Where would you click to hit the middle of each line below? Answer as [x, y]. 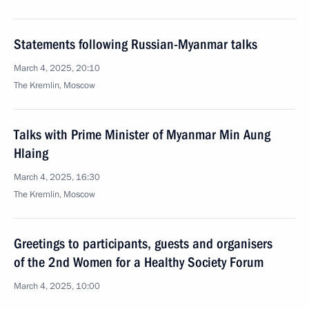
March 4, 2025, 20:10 [57, 68]
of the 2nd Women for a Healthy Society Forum [139, 262]
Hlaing [31, 153]
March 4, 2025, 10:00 [57, 286]
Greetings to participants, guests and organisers [143, 243]
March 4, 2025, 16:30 [57, 177]
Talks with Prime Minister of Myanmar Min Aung [142, 134]
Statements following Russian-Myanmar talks [136, 44]
